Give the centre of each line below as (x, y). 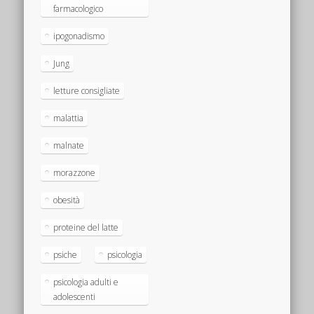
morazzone (75, 172)
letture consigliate (87, 90)
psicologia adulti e (86, 282)
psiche (66, 254)
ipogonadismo (79, 36)
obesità (67, 200)
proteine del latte (86, 227)
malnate (69, 145)
